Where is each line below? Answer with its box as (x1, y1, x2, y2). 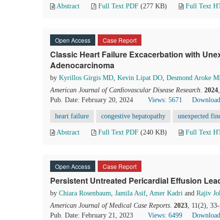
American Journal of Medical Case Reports (50, 202, 170, 209)
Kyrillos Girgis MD (59, 74, 113, 82)
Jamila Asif (115, 190, 146, 197)
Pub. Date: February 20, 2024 (50, 96, 133, 104)
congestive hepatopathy (101, 112, 165, 120)
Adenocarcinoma (50, 59, 114, 71)
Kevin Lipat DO (117, 74, 163, 82)
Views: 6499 (148, 212, 182, 219)
